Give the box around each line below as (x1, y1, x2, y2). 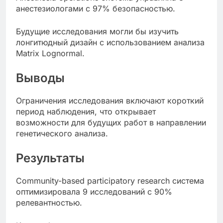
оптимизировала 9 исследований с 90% (16, 187, 172, 197)
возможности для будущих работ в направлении (16, 117, 206, 128)
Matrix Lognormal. (16, 48, 85, 59)
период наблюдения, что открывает (16, 107, 156, 117)
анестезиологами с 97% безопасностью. (16, 3, 175, 14)
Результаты (16, 151, 85, 166)
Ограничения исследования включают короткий (16, 96, 204, 106)
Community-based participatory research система (16, 176, 204, 186)
